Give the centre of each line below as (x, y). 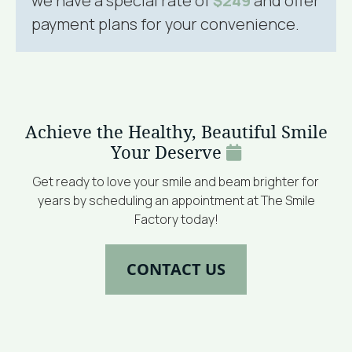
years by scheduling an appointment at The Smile (176, 201)
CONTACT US (176, 269)
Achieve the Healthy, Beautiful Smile (176, 133)
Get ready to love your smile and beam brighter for (176, 182)
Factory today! (176, 220)
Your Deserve (169, 153)
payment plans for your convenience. (166, 24)
